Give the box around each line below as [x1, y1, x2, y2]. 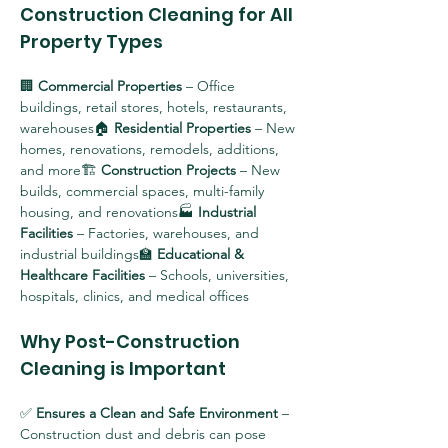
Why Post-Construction [20, 329, 244, 354]
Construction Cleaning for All [20, 2, 297, 27]
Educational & [157, 245, 248, 263]
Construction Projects [101, 161, 236, 179]
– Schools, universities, [145, 266, 293, 284]
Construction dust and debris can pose [20, 425, 270, 443]
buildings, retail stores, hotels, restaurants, [20, 98, 291, 116]
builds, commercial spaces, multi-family [20, 182, 268, 200]
